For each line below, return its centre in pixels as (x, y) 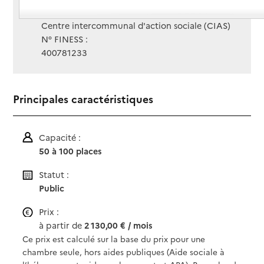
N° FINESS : (65, 39)
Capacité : (60, 137)
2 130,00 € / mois (119, 225)
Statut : (54, 174)
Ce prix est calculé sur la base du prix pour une (114, 238)
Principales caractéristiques (83, 99)
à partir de (62, 225)
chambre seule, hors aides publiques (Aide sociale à (124, 251)
